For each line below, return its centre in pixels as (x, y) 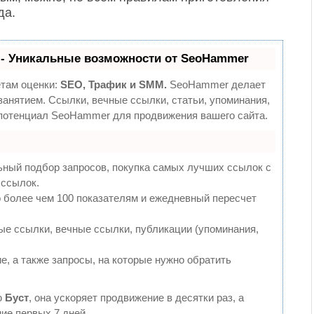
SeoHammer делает (216, 84)
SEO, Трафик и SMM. (114, 84)
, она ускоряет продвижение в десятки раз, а (136, 298)
